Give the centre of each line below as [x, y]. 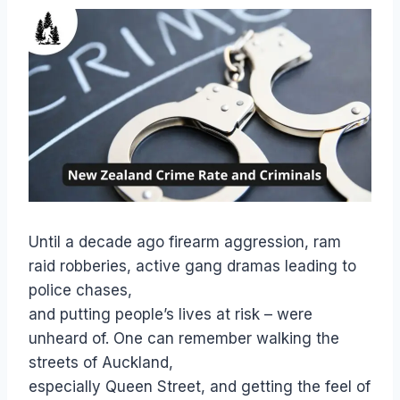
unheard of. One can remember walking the [184, 339]
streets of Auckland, [101, 363]
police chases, [80, 291]
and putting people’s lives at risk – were [171, 315]
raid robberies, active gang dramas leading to [192, 267]
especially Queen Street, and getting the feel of [200, 387]
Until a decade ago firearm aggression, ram [185, 242]
